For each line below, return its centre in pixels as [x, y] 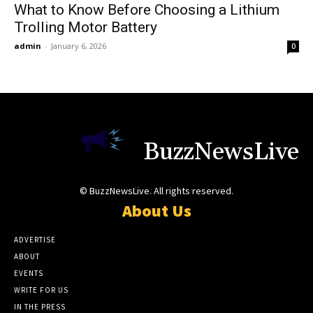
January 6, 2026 [79, 45]
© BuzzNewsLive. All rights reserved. [156, 191]
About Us [156, 211]
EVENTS [29, 274]
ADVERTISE [35, 240]
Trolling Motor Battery [86, 27]
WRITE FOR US [41, 290]
